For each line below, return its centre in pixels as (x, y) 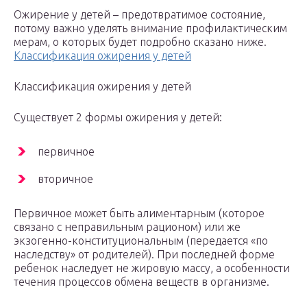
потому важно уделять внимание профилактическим (150, 28)
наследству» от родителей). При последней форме (144, 255)
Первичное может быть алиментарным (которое (139, 213)
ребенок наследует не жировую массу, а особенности (152, 268)
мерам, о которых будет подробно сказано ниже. (140, 42)
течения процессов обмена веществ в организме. (142, 282)
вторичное (65, 179)
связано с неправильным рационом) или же (127, 227)
